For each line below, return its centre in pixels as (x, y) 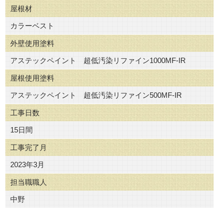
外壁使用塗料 (32, 43)
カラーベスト (32, 25)
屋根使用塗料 (32, 78)
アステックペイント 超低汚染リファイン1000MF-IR (98, 60)
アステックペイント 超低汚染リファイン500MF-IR (96, 95)
